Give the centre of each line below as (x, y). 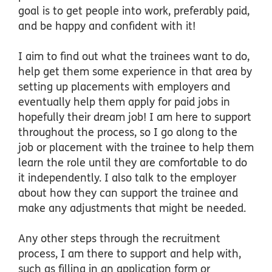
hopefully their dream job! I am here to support (135, 117)
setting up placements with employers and (124, 87)
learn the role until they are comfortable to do (133, 163)
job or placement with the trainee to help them (136, 148)
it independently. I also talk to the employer (127, 178)
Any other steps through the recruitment (119, 239)
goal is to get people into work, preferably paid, (134, 11)
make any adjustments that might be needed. (132, 208)
